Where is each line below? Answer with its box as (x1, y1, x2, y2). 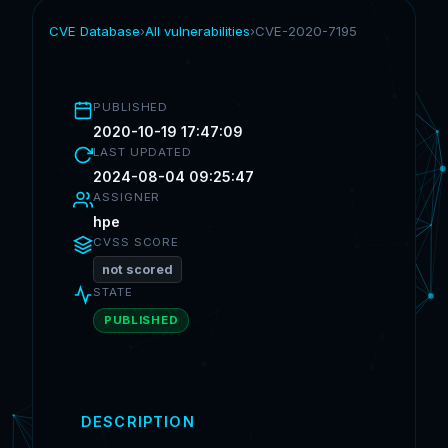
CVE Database (49, 23, 140, 39)
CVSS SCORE (93, 235, 180, 249)
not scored (102, 262, 173, 277)
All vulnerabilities (145, 23, 250, 39)
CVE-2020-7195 (255, 23, 357, 39)
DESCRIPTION (81, 413, 195, 431)
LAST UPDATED (93, 145, 193, 159)
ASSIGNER (93, 190, 161, 204)
